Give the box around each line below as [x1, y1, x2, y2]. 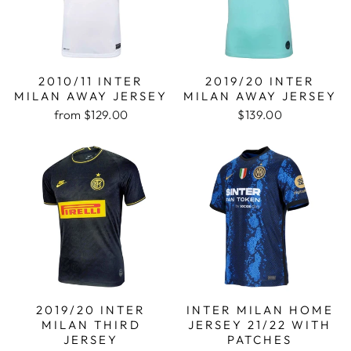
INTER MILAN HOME [186, 302, 334, 317]
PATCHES [227, 331, 293, 347]
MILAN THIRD [41, 317, 141, 332]
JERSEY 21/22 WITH [188, 317, 332, 332]
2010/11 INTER [38, 74, 144, 89]
